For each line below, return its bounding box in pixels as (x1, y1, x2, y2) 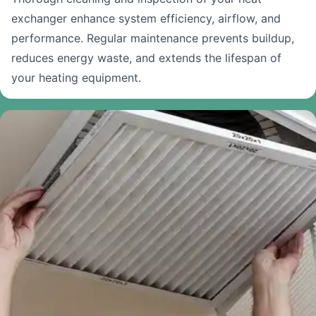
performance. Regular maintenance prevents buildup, (11, 31, 294, 45)
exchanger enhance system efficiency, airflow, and (11, 11, 281, 25)
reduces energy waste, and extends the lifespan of (11, 51, 281, 65)
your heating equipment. (11, 71, 141, 85)
